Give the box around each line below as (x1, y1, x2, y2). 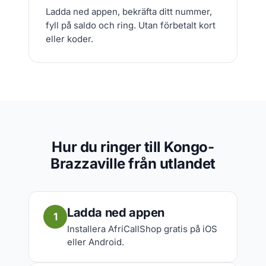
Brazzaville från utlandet (50, 155, 216, 172)
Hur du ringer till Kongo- (52, 138, 214, 156)
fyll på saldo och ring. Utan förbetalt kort (46, 20, 216, 31)
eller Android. (67, 236, 124, 248)
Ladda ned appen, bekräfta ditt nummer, (46, 6, 212, 17)
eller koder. (46, 33, 93, 45)
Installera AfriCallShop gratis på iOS (67, 223, 217, 235)
